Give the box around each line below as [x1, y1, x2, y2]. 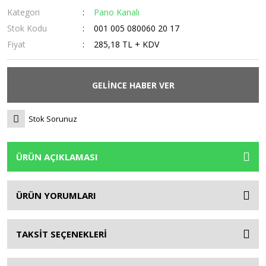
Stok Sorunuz [28, 113, 77, 124]
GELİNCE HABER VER [91, 79, 175, 91]
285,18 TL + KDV [94, 39, 160, 50]
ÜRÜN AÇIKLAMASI [16, 151, 98, 163]
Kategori [7, 7, 40, 18]
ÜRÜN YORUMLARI [16, 189, 96, 201]
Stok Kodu [7, 23, 47, 34]
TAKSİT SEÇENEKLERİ [16, 228, 107, 240]
